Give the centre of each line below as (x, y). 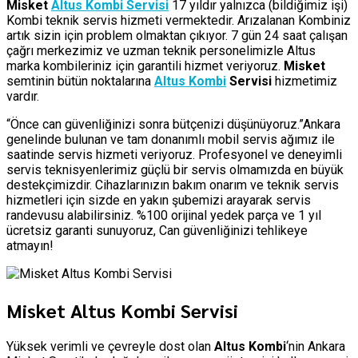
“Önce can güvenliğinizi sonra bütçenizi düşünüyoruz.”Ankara (173, 124)
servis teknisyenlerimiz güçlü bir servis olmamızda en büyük (175, 169)
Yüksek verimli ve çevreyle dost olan (110, 346)
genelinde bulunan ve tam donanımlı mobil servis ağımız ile (171, 139)
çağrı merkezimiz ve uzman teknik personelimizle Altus (161, 50)
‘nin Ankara (316, 346)
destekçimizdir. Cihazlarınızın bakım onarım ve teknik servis (173, 185)
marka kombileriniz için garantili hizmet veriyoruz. (145, 66)
